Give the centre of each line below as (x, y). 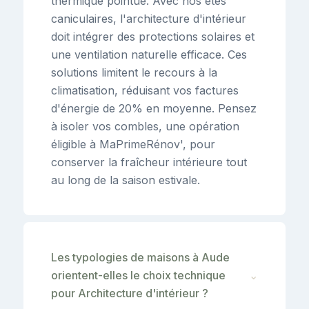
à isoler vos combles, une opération (145, 126)
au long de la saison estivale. (126, 180)
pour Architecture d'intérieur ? (130, 293)
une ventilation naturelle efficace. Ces (149, 54)
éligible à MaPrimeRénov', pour (133, 144)
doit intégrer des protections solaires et (153, 36)
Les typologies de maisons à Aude (140, 257)
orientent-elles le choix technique (138, 275)
